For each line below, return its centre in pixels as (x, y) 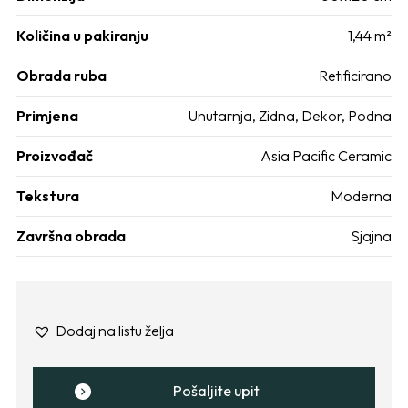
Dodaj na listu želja (115, 330)
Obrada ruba (61, 75)
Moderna (361, 195)
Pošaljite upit (216, 391)
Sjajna (371, 235)
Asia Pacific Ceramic (326, 155)
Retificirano (355, 75)
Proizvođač (55, 155)
